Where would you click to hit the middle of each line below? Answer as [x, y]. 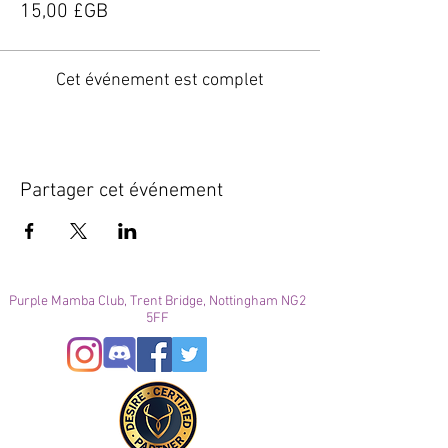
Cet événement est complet [160, 80]
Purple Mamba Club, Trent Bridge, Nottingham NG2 [157, 301]
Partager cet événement [121, 191]
